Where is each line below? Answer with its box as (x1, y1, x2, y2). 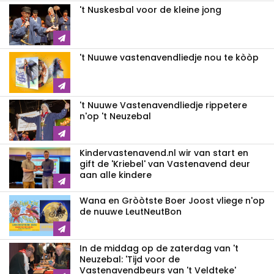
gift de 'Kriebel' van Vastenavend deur (80, 158, 250, 171)
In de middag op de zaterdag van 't (80, 242, 239, 255)
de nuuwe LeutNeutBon (80, 206, 182, 218)
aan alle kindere (80, 169, 152, 182)
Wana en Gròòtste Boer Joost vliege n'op (80, 194, 265, 207)
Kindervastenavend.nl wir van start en (80, 147, 248, 160)
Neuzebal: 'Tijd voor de (80, 253, 180, 266)
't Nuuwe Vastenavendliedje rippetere (80, 99, 247, 112)
